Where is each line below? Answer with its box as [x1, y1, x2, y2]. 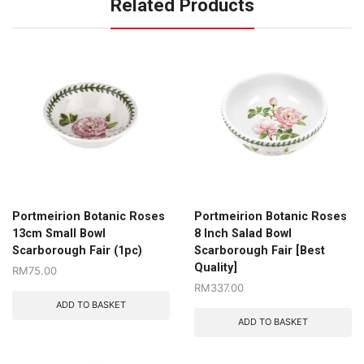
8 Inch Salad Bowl [194, 226, 292, 240]
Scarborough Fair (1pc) [12, 243, 142, 257]
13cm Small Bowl [12, 226, 106, 240]
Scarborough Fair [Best [194, 243, 325, 257]
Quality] [194, 260, 237, 274]
